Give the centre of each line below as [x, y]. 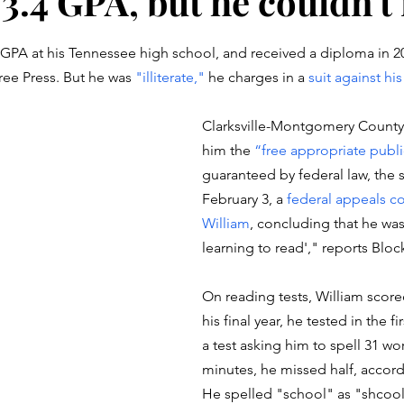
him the [228, 150]
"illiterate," [170, 77]
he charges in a [257, 77]
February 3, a [244, 199]
